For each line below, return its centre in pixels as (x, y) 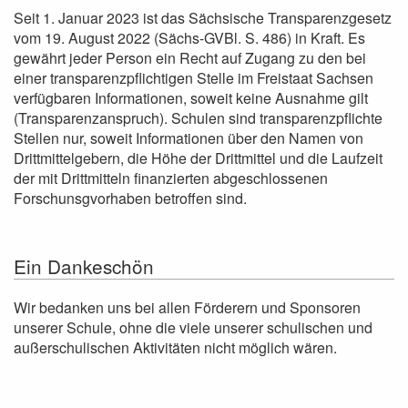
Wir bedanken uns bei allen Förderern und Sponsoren (187, 307)
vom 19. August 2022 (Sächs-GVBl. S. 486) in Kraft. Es (189, 38)
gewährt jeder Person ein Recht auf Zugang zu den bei (190, 58)
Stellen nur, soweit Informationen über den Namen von (189, 138)
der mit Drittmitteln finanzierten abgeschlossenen (171, 178)
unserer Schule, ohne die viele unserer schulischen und (193, 327)
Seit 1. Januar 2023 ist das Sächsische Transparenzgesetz (203, 18)
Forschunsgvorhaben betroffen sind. (130, 198)
